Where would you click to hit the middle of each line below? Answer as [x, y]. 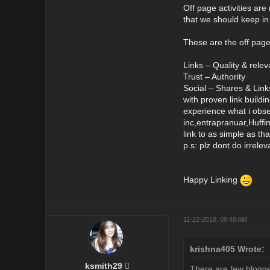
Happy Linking [211, 180]
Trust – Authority [214, 76]
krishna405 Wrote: [227, 249]
